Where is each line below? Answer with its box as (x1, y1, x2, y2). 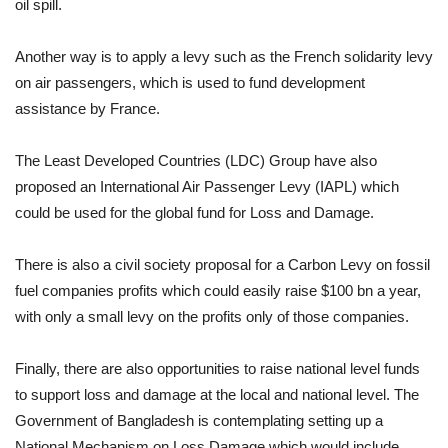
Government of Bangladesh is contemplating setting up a (15, 412, 383, 430)
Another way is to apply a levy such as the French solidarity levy (15, 48, 433, 66)
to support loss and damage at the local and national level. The (15, 386, 419, 404)
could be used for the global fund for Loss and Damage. (15, 204, 374, 222)
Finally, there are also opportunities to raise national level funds (15, 360, 420, 378)
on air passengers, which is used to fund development (15, 74, 365, 92)
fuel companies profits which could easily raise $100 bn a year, (15, 282, 421, 300)
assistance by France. (15, 100, 160, 118)
